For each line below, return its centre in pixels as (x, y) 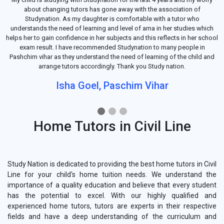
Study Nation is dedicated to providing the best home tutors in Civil (112, 164)
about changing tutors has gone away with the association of (112, 9)
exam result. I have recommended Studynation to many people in (112, 47)
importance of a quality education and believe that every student (112, 185)
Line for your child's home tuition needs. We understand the (112, 175)
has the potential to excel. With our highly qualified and (112, 196)
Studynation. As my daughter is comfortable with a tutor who (112, 19)
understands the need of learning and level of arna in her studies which (112, 28)
